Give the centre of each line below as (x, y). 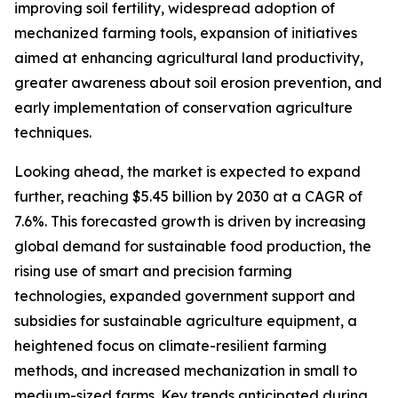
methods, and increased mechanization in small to (186, 371)
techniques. (53, 133)
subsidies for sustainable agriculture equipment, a (186, 321)
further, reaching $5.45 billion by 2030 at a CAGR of (188, 197)
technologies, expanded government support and (185, 296)
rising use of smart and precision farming (153, 271)
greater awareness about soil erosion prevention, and (198, 83)
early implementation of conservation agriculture (183, 108)
